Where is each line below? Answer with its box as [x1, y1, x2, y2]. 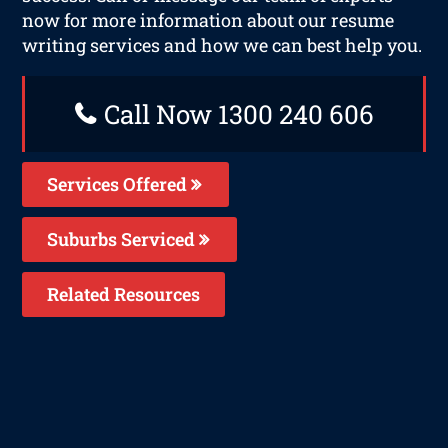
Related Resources [47, 281, 201, 306]
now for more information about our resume [22, 7, 395, 32]
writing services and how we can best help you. [22, 32, 423, 57]
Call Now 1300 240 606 [97, 96, 374, 131]
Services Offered [47, 171, 192, 196]
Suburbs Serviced [47, 226, 200, 251]
